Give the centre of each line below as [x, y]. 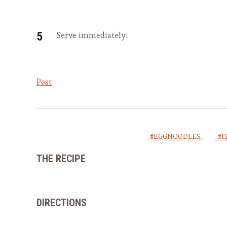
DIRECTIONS [62, 203]
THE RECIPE [61, 159]
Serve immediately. [92, 35]
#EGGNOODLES [175, 137]
